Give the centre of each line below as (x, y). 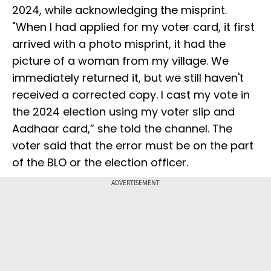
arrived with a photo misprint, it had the (119, 44)
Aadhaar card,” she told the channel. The (122, 129)
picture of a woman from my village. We (120, 61)
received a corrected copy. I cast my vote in (131, 95)
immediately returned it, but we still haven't (128, 78)
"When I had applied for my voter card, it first (133, 27)
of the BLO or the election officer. (100, 163)
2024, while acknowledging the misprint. (119, 10)
